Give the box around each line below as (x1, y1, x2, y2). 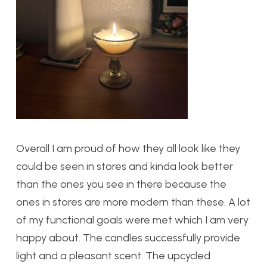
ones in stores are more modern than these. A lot (16, 195, 250, 209)
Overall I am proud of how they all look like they (16, 141, 240, 155)
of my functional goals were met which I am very (16, 213, 249, 226)
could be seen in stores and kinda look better (16, 159, 233, 173)
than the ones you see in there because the (16, 177, 226, 191)
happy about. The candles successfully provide (16, 231, 240, 244)
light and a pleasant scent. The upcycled (16, 249, 210, 262)
